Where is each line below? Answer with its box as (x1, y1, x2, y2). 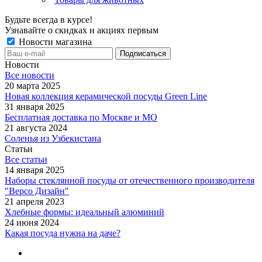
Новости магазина (16, 37, 92, 47)
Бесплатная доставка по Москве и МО (5, 112, 157, 122)
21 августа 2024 (5, 123, 67, 133)
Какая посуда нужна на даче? (5, 228, 120, 238)
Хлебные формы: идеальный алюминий (5, 207, 164, 217)
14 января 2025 (5, 165, 64, 175)
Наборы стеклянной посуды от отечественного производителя (5, 175, 254, 185)
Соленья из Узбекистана (5, 133, 101, 143)
